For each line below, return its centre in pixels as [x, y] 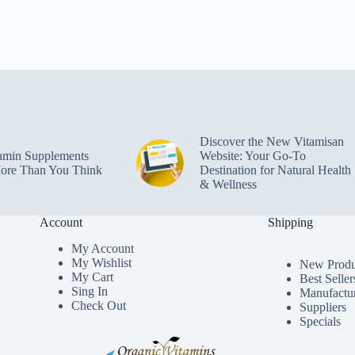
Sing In [89, 292]
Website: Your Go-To [252, 155]
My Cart [92, 277]
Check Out [98, 306]
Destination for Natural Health [275, 170]
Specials [321, 322]
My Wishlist [101, 263]
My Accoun [101, 249]
